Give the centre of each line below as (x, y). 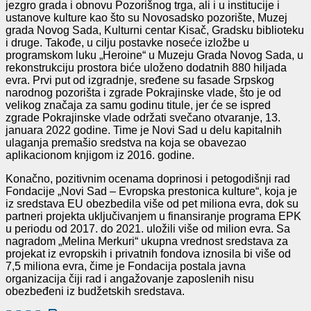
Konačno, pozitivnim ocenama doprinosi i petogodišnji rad (148, 178)
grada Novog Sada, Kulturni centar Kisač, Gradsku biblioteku (155, 30)
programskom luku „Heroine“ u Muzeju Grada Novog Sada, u (154, 55)
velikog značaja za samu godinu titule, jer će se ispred (138, 105)
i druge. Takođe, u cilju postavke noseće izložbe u (127, 42)
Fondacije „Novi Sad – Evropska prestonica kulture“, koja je (151, 191)
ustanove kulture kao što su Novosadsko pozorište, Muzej (146, 17)
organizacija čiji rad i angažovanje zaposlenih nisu (130, 278)
